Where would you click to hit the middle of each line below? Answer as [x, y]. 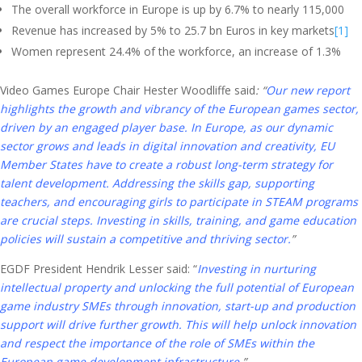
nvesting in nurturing [258, 269]
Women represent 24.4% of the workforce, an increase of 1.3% [176, 51]
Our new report [308, 90]
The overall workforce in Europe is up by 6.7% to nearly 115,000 [178, 9]
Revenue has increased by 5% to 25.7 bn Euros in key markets [173, 30]
